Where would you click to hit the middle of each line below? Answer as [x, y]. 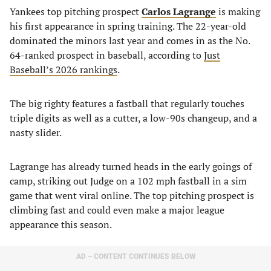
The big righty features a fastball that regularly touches [127, 103]
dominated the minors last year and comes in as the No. [130, 41]
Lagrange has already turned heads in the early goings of [131, 166]
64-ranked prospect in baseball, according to [107, 55]
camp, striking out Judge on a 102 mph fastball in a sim [128, 181]
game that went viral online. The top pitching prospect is [132, 195]
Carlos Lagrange [179, 11]
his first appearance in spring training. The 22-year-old [128, 26]
